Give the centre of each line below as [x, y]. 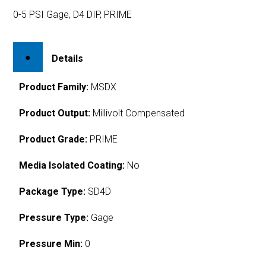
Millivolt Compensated [138, 113]
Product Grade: [53, 139]
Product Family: [54, 87]
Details [68, 58]
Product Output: [55, 113]
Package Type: [53, 191]
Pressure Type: [54, 217]
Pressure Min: [51, 243]
